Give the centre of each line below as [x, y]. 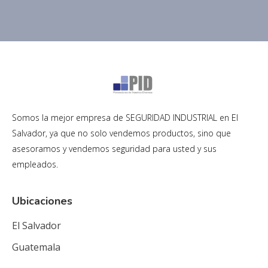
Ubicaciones [42, 201]
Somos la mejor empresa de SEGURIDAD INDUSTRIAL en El [125, 118]
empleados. [35, 164]
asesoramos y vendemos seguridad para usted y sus [114, 149]
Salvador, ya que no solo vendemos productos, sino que [121, 133]
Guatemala [36, 247]
